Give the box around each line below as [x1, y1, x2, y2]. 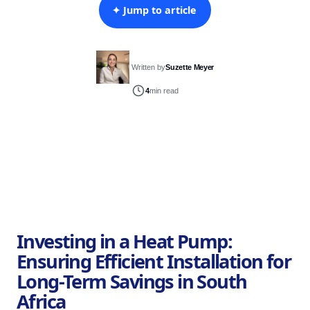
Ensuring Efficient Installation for [17, 248, 291, 274]
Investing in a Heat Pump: [17, 228, 232, 254]
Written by [131, 63, 166, 71]
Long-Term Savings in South [17, 268, 247, 294]
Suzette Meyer [165, 63, 215, 71]
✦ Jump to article [112, 3, 197, 17]
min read [149, 86, 179, 95]
